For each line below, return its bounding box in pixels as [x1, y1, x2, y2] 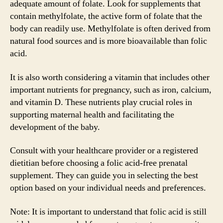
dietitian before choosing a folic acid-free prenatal [10, 157, 188, 169]
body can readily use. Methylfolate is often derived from [10, 23, 211, 34]
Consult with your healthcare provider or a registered [10, 145, 198, 156]
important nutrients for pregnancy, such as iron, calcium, [10, 84, 212, 96]
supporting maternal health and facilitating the [10, 109, 174, 120]
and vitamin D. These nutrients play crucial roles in [10, 96, 192, 108]
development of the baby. [10, 121, 100, 133]
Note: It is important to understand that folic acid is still [10, 206, 207, 218]
